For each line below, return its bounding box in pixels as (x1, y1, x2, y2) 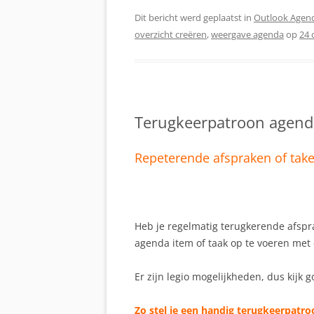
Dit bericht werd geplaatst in (135, 11, 254, 25)
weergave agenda (211, 28, 284, 41)
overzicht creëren (135, 28, 207, 41)
